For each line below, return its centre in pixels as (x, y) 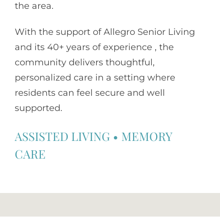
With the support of (59, 32)
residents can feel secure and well (90, 93)
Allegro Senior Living (149, 32)
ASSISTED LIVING (62, 136)
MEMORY (147, 136)
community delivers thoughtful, (85, 63)
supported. (39, 108)
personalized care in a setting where (95, 78)
